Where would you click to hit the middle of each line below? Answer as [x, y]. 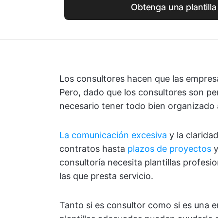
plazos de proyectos [169, 149]
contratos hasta [93, 149]
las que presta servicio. [106, 176]
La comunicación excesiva [113, 135]
